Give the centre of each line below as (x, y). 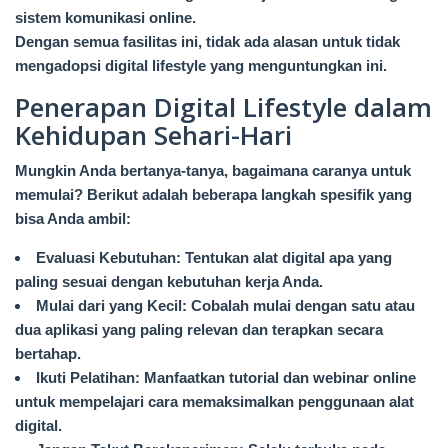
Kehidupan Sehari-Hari (153, 135)
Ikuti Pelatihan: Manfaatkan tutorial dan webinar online (226, 378)
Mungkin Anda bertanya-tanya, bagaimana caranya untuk (213, 171)
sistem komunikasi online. (105, 18)
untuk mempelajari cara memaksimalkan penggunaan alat (214, 402)
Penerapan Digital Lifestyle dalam (223, 107)
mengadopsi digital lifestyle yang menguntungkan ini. (201, 66)
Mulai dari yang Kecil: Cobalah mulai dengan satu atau (225, 306)
